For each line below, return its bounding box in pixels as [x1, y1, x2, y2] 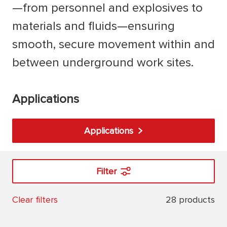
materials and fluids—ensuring [12, 19, 175, 33]
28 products [166, 194, 215, 205]
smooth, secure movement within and [12, 37, 215, 52]
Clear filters [12, 194, 58, 205]
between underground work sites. [12, 55, 194, 70]
